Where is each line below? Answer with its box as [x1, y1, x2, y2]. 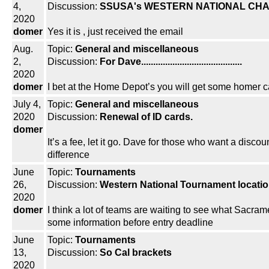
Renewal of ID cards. [100, 112, 193, 122]
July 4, [13, 99, 41, 110]
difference [47, 150, 89, 160]
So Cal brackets [100, 247, 172, 258]
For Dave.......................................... [100, 56, 242, 67]
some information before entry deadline [47, 217, 213, 228]
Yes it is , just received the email [47, 26, 183, 37]
